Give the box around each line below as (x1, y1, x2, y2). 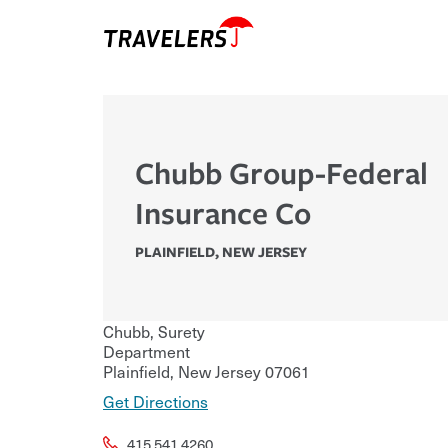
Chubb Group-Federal (135, 152, 428, 194)
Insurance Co (135, 192, 311, 234)
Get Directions (103, 389, 208, 414)
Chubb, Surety (103, 319, 205, 344)
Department (103, 339, 190, 364)
